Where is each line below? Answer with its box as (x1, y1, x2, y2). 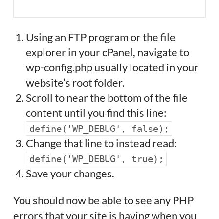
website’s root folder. (26, 76, 125, 89)
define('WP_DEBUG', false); (29, 123, 169, 134)
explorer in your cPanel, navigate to (26, 45, 190, 59)
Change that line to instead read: (26, 136, 177, 150)
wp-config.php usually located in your (26, 61, 199, 74)
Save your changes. (26, 167, 115, 180)
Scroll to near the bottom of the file (26, 91, 188, 105)
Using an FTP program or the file (26, 30, 176, 44)
